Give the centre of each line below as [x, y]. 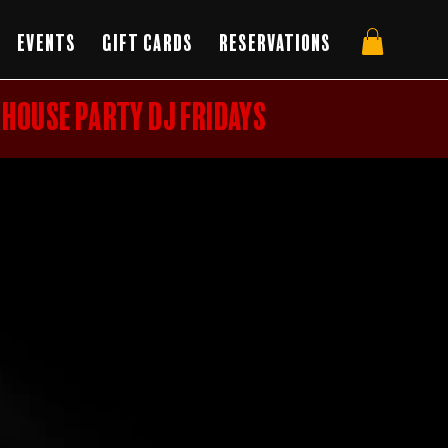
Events [47, 44]
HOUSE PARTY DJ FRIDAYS [134, 119]
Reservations [275, 44]
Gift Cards [148, 44]
